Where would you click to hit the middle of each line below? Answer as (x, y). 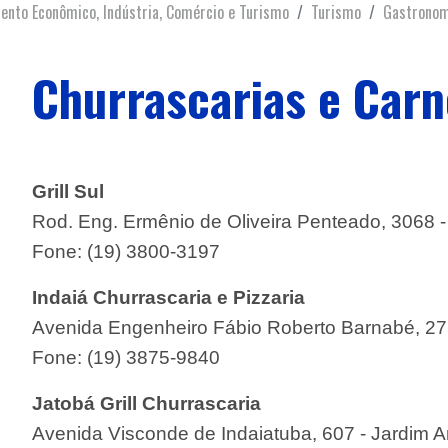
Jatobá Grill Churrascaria (147, 403)
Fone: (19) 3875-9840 (126, 357)
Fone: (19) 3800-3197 (126, 251)
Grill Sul (68, 191)
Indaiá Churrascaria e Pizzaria (169, 297)
